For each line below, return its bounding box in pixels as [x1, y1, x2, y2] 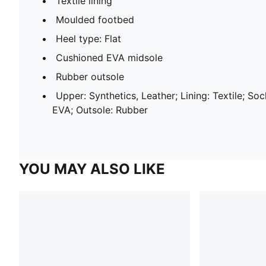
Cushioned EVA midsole [56, 52, 163, 64]
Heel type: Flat [56, 33, 121, 45]
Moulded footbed [56, 14, 134, 26]
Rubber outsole [56, 71, 124, 83]
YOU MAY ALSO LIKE [19, 160, 165, 178]
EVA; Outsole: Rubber [52, 104, 148, 116]
